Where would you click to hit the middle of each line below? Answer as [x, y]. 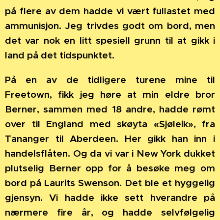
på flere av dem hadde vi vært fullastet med [110, 11]
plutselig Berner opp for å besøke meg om [110, 168]
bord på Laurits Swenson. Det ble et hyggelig [110, 183]
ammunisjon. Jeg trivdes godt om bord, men [110, 26]
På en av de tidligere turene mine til [110, 80]
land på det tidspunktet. [60, 55]
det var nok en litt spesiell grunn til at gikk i [110, 41]
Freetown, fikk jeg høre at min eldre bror [110, 95]
